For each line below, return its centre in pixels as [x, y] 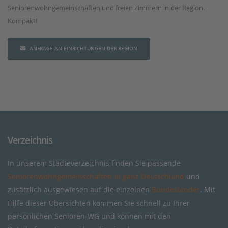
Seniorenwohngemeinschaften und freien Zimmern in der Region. [106, 8]
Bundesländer [176, 189]
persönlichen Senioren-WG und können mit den [89, 216]
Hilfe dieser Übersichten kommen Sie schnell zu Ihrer [99, 203]
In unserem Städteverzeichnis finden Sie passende [94, 163]
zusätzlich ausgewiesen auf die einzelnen [80, 189]
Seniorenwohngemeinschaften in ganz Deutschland [96, 176]
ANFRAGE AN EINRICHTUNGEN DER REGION [83, 48]
